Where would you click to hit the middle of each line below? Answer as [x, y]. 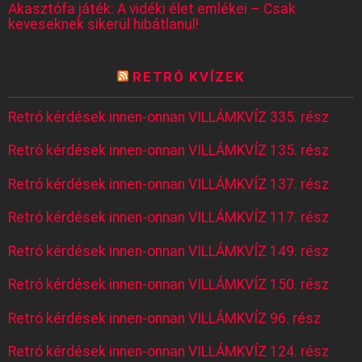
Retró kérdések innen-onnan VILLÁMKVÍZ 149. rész [168, 251]
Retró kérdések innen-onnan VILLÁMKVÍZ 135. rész [168, 151]
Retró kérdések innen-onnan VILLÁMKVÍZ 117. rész [168, 218]
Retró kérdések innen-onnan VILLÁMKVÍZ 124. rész [168, 352]
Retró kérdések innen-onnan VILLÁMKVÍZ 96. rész [164, 318]
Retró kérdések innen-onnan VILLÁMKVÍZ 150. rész [168, 285]
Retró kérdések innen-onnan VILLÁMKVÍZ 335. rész [168, 117]
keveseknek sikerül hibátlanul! [103, 24]
